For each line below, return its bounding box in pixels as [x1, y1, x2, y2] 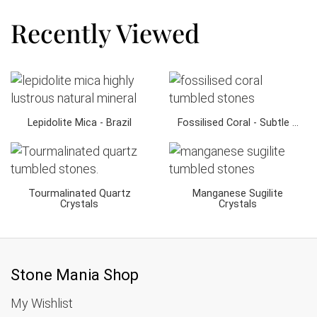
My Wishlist [11, 296, 73, 311]
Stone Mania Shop [11, 266, 139, 284]
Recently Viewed [11, 16, 200, 50]
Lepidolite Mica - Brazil [27, 117, 132, 129]
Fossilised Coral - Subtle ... [177, 117, 299, 129]
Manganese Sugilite [192, 188, 283, 200]
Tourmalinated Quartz [28, 188, 131, 200]
